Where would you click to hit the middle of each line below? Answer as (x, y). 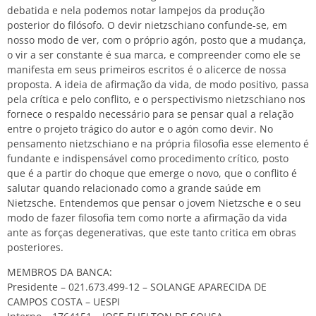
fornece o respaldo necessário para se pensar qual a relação (150, 114)
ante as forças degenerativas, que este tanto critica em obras (152, 232)
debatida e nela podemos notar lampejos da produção (136, 10)
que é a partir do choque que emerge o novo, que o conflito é (152, 173)
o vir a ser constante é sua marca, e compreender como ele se (154, 54)
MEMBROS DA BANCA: (60, 272)
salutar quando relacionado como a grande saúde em (134, 188)
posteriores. (35, 247)
